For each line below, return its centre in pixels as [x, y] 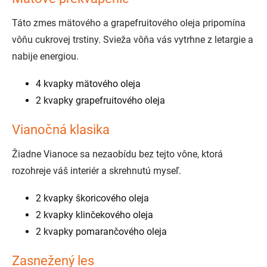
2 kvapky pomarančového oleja [101, 232]
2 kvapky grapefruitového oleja [100, 101]
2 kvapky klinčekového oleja [94, 215]
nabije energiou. [45, 57]
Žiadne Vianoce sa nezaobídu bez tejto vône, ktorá [117, 154]
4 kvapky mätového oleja [88, 84]
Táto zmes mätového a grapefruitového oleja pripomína [129, 23]
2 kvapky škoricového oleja [92, 198]
